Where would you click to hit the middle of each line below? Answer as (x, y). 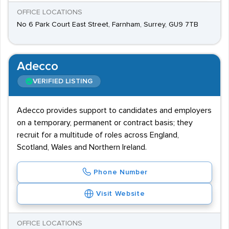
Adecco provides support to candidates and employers (114, 110)
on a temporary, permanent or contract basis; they (105, 123)
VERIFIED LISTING (63, 81)
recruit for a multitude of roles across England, (98, 135)
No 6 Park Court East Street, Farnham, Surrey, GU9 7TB (108, 25)
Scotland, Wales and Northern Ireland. (82, 147)
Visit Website (121, 194)
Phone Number (121, 172)
